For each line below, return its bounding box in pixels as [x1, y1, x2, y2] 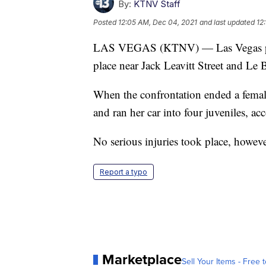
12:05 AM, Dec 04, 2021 [118, 18, 197, 27]
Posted [93, 18, 118, 27]
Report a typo [100, 167, 147, 177]
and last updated [199, 18, 255, 27]
